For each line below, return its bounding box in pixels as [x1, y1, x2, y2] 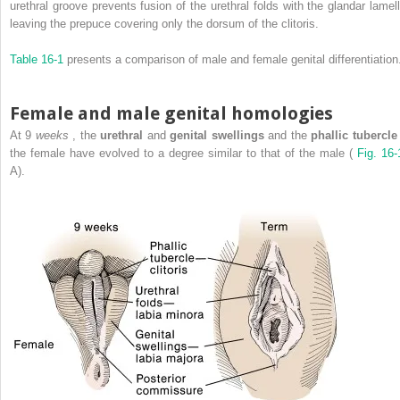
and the [268, 129, 312, 143]
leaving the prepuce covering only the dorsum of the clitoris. [10, 17, 319, 31]
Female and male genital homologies [10, 103, 333, 125]
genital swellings [170, 129, 269, 143]
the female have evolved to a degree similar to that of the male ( [10, 146, 357, 161]
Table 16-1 [10, 53, 67, 67]
